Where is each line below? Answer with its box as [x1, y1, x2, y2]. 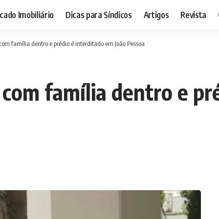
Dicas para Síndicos [66, 9, 132, 20]
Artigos [143, 9, 169, 20]
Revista [180, 9, 206, 20]
